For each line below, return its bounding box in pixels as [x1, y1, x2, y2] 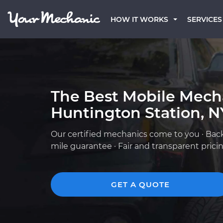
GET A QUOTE [111, 180, 170, 189]
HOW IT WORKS [111, 15, 168, 24]
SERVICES [187, 15, 222, 24]
